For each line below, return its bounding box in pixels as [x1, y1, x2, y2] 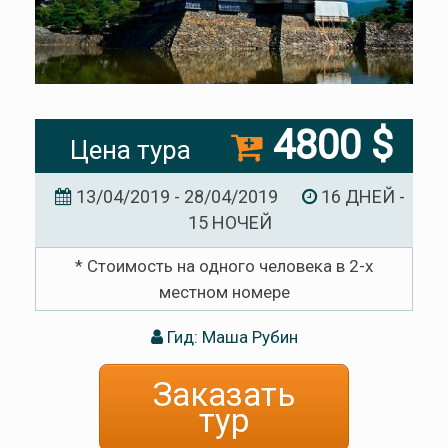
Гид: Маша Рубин [162, 327, 298, 348]
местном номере [158, 281, 290, 302]
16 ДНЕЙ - [316, 185, 405, 207]
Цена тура [70, 134, 191, 165]
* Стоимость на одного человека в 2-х [75, 255, 373, 276]
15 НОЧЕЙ [187, 211, 272, 233]
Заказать [153, 374, 295, 414]
